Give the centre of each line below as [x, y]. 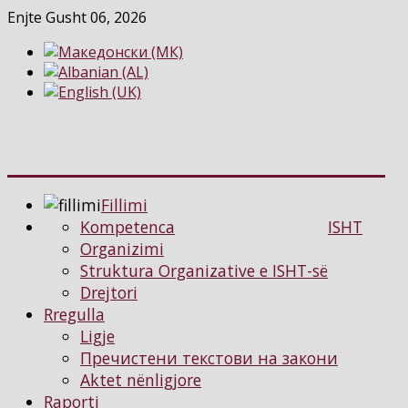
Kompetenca [127, 226]
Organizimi [122, 248]
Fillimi [124, 204]
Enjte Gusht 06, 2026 [77, 17]
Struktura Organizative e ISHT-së [204, 270]
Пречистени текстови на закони [209, 357]
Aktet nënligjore [141, 379]
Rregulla [74, 314]
